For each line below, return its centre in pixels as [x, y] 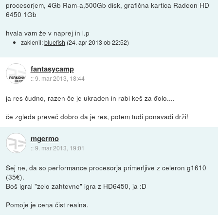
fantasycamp [52, 68]
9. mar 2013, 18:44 [60, 78]
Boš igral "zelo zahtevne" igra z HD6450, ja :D [76, 186]
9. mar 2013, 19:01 [60, 147]
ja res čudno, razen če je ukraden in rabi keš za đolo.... [91, 98]
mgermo [45, 138]
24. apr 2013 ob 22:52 [98, 42]
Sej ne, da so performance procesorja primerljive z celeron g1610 [106, 167]
